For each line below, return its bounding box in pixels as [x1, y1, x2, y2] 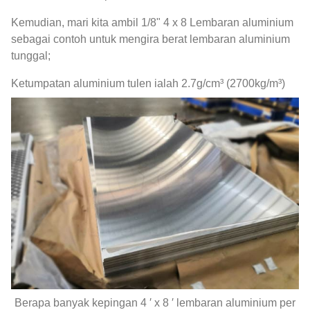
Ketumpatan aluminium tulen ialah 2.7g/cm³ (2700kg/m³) [11, 77, 285, 89]
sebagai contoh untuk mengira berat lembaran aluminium [11, 33, 290, 45]
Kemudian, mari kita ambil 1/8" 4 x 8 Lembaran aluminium [11, 16, 293, 28]
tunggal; [11, 49, 51, 62]
